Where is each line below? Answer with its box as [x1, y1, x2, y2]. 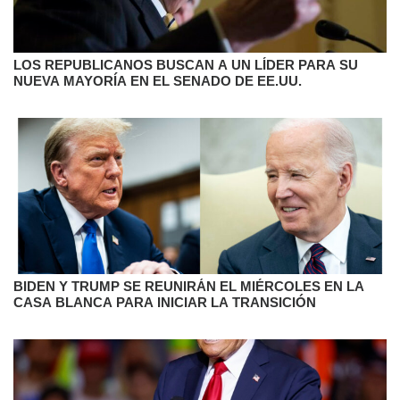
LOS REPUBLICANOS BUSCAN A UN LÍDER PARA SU [13, 56, 358, 72]
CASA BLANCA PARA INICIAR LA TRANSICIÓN [13, 294, 316, 310]
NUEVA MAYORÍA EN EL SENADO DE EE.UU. [13, 72, 302, 88]
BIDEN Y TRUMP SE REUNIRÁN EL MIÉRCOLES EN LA [13, 278, 364, 294]
